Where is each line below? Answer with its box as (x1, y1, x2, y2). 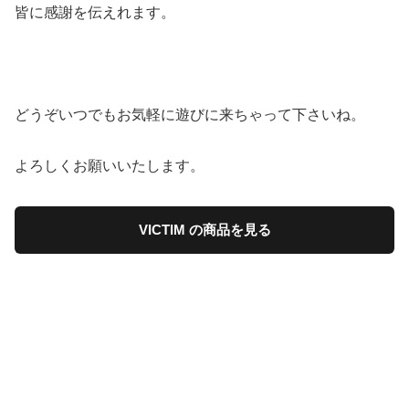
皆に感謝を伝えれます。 (15, 5, 175, 20)
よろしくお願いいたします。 (15, 158, 204, 173)
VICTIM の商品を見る (138, 222, 271, 237)
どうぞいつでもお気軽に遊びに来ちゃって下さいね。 (15, 107, 365, 122)
